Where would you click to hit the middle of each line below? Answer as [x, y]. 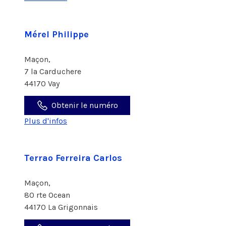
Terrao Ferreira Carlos [73, 158]
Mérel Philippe [56, 34]
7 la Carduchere [54, 71]
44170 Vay [42, 83]
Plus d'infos [46, 121]
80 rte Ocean [48, 195]
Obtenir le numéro [85, 105]
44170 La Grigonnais [61, 207]
